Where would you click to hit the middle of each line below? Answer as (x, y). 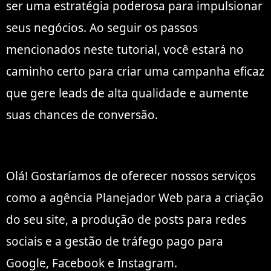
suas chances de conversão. (82, 115)
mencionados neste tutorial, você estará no (125, 49)
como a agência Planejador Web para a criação (135, 198)
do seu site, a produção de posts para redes (126, 219)
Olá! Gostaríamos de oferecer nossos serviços (131, 176)
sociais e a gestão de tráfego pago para (115, 241)
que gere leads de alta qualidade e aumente (127, 93)
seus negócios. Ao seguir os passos (102, 28)
